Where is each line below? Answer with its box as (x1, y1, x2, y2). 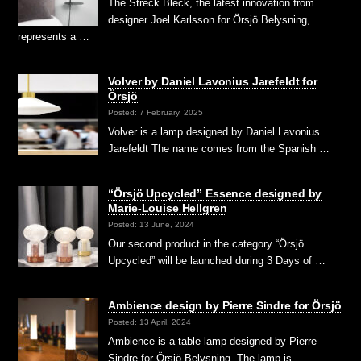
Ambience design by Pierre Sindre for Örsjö (108, 299, 342, 313)
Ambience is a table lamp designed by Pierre (108, 335, 317, 348)
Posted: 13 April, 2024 (108, 317, 192, 326)
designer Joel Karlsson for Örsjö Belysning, (108, 14, 311, 27)
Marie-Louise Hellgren (108, 201, 227, 215)
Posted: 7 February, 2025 (108, 107, 204, 117)
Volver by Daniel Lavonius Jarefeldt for (108, 75, 317, 89)
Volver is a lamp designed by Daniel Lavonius (108, 126, 321, 139)
